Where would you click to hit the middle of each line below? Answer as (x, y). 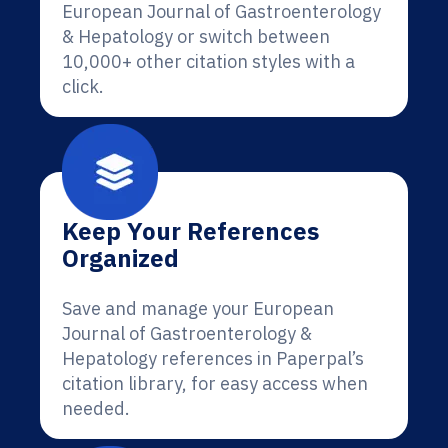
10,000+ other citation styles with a (208, 61)
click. (83, 86)
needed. (96, 408)
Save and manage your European (198, 308)
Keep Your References (190, 231)
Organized (120, 258)
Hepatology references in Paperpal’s (213, 358)
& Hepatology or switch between (196, 36)
